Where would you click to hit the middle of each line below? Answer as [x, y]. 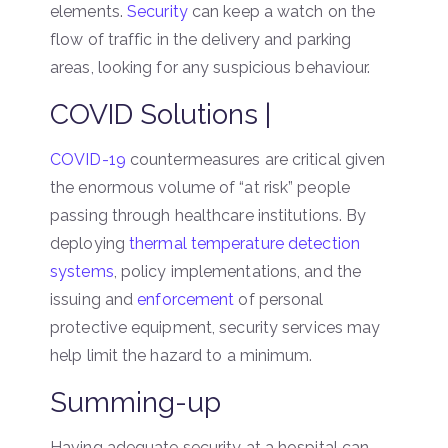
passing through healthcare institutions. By [208, 215]
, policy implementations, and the [237, 271]
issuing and [94, 299]
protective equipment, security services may [215, 327]
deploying [89, 243]
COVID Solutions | [160, 114]
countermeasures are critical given [255, 159]
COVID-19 [88, 159]
